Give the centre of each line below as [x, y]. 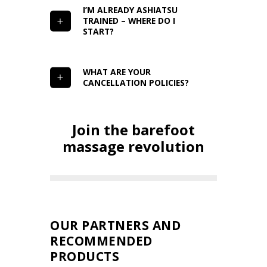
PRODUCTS [85, 257]
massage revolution [133, 147]
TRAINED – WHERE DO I [129, 21]
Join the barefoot [133, 130]
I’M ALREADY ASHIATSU [130, 10]
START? [98, 32]
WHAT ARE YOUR [117, 72]
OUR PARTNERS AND [115, 226]
